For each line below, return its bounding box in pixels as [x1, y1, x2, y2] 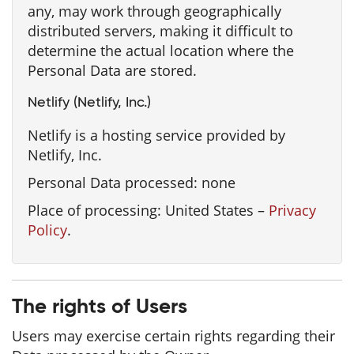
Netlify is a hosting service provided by [28, 126, 285, 145]
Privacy [269, 201, 316, 220]
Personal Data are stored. [28, 61, 197, 80]
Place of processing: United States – [28, 201, 269, 220]
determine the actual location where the [28, 41, 294, 60]
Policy [28, 220, 67, 239]
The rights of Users [12, 297, 187, 318]
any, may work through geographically [28, 2, 281, 21]
